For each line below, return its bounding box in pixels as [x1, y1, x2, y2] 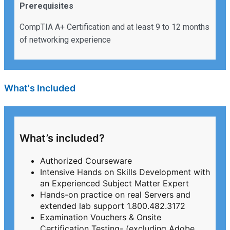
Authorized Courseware [40, 156, 132, 166]
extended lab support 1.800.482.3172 [40, 201, 185, 212]
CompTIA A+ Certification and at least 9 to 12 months [20, 22, 209, 32]
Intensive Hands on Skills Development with [40, 167, 210, 178]
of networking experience [20, 35, 111, 45]
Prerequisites [20, 1, 73, 11]
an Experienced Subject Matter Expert [40, 178, 189, 189]
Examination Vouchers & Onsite [40, 212, 161, 223]
